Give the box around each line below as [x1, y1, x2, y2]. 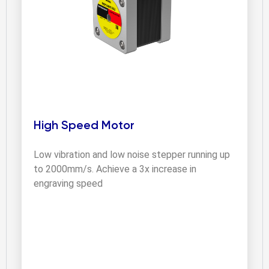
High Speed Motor [34, 119, 134, 132]
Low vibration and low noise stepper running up [34, 148, 230, 160]
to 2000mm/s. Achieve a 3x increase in [34, 163, 196, 175]
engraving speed [34, 177, 103, 189]
